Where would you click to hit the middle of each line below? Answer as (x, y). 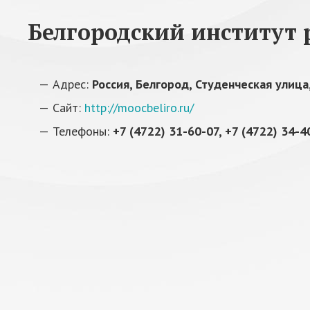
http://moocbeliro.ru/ (139, 108)
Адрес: (72, 84)
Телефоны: (83, 131)
